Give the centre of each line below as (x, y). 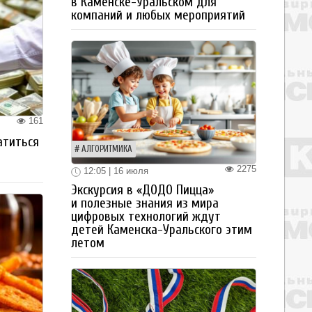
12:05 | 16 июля (115, 171)
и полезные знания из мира (145, 203)
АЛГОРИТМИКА (107, 149)
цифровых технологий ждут (146, 216)
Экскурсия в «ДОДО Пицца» (142, 190)
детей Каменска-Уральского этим (162, 229)
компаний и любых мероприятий (158, 15)
